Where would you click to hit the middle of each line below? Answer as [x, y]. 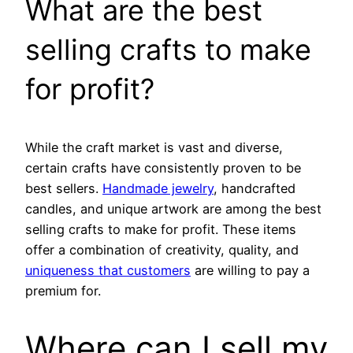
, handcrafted [255, 189]
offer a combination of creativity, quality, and [162, 250]
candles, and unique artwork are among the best [173, 209]
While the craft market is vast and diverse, [154, 148]
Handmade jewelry [158, 189]
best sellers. [64, 189]
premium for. [63, 291]
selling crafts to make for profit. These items [161, 230]
